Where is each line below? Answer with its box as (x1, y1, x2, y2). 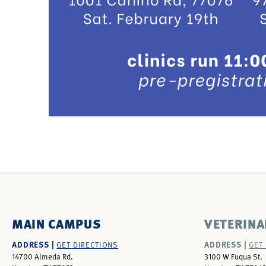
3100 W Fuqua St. (204, 251, 262, 262)
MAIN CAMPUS (12, 213, 102, 233)
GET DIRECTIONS (56, 239, 119, 250)
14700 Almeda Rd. (12, 251, 73, 262)
